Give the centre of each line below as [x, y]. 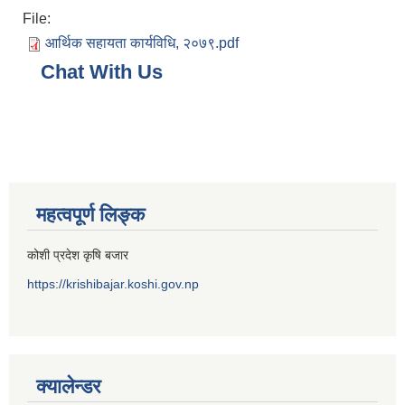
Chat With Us [102, 72]
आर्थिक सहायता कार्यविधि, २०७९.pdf [142, 43]
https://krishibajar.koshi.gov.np [113, 284]
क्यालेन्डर [69, 387]
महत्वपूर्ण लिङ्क [90, 215]
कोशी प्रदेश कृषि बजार [78, 255]
